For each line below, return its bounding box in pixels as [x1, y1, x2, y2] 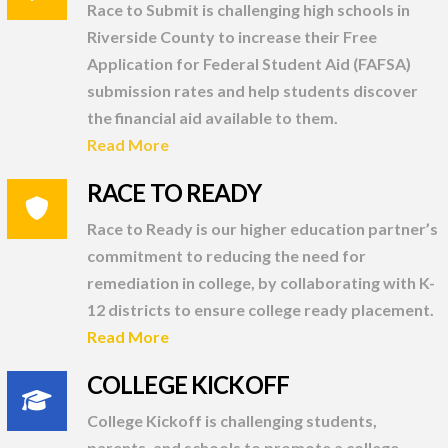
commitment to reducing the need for [86, 246, 366, 266]
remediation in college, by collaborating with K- [86, 273, 435, 293]
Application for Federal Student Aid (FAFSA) [86, 54, 411, 74]
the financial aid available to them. [86, 108, 338, 128]
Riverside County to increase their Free [86, 27, 377, 47]
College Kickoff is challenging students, [86, 411, 377, 431]
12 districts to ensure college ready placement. [86, 300, 434, 320]
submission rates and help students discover [86, 81, 418, 101]
